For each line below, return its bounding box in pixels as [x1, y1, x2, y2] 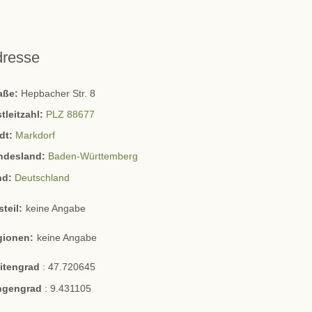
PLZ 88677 [46, 108, 95, 120]
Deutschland [15, 171, 70, 183]
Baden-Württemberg [48, 150, 139, 162]
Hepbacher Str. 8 [21, 87, 96, 99]
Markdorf [15, 130, 56, 141]
